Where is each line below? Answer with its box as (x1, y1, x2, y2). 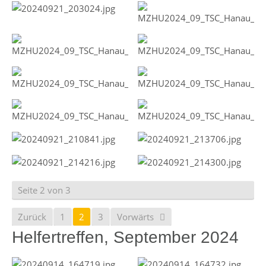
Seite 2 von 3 (18, 184, 71, 197)
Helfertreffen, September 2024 (12, 228, 239, 247)
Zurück (18, 211, 46, 223)
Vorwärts (117, 211, 154, 223)
